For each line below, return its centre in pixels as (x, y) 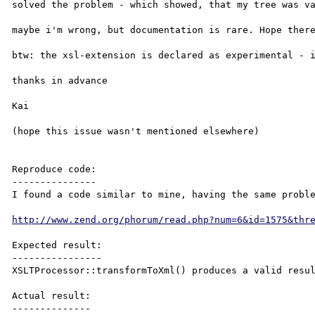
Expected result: (57, 245)
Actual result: (52, 295)
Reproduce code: (54, 169)
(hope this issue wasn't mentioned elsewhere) (136, 131)
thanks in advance (60, 80)
